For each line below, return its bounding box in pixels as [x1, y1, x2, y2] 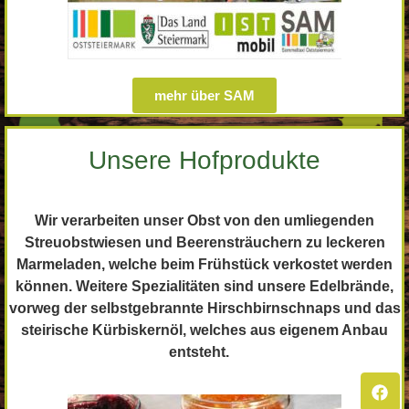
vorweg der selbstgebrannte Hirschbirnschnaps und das [8, 299, 401, 316]
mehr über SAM [154, 87, 255, 103]
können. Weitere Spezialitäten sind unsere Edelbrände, [16, 278, 393, 294]
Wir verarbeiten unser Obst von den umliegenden [35, 212, 374, 228]
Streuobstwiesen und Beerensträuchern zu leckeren [24, 234, 385, 250]
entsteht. [169, 343, 240, 360]
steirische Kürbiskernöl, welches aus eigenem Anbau [21, 321, 388, 338]
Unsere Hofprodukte [89, 145, 320, 174]
